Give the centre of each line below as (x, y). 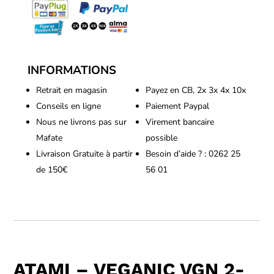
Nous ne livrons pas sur (81, 122)
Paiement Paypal (177, 106)
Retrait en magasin (71, 90)
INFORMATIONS (72, 70)
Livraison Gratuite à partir (84, 154)
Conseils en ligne (68, 106)
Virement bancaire (180, 122)
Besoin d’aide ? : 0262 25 (193, 154)
